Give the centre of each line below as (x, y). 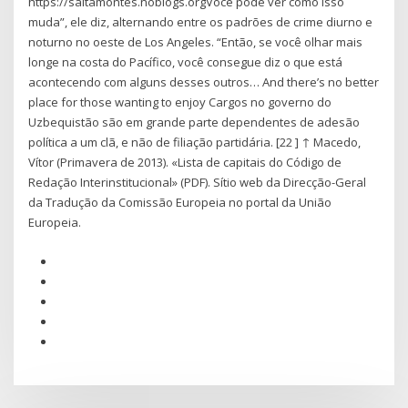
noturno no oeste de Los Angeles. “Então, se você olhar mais (196, 42)
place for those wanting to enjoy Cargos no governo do (180, 102)
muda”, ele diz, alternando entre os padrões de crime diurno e (201, 22)
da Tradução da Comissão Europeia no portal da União (180, 203)
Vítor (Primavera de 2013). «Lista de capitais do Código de (185, 163)
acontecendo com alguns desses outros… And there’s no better (204, 82)
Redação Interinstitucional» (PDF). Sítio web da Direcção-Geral (198, 183)
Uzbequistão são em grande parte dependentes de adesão (194, 122)
